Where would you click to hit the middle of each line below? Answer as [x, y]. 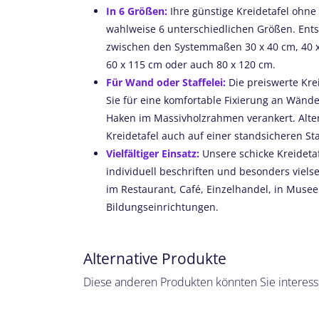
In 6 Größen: [137, 11]
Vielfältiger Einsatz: [153, 154]
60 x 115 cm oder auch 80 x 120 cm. [191, 65]
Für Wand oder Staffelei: [166, 83]
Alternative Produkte [155, 259]
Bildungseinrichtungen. [162, 207]
